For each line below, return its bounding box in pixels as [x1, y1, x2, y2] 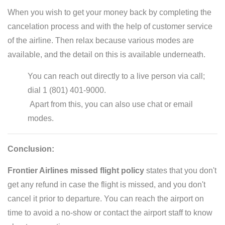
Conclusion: [8, 145, 54, 153]
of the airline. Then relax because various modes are [8, 36, 194, 45]
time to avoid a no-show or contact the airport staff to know [8, 208, 212, 217]
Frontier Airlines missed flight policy [8, 166, 144, 175]
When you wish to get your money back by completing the [8, 8, 211, 17]
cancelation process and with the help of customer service [8, 22, 212, 31]
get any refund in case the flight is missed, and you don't [8, 180, 205, 189]
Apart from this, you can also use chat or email [28, 100, 193, 108]
